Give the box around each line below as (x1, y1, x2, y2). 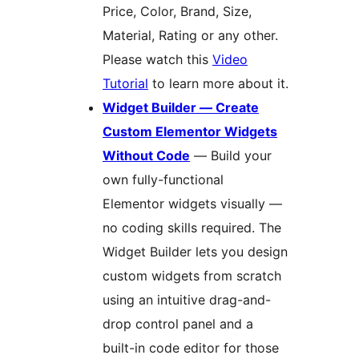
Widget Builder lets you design (103, 244, 288, 260)
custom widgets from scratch (103, 268, 281, 284)
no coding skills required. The (103, 220, 281, 236)
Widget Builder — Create (103, 99, 259, 116)
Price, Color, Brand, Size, (103, 3, 252, 20)
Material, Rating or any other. (103, 27, 278, 44)
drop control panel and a (103, 316, 253, 333)
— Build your (190, 147, 272, 164)
